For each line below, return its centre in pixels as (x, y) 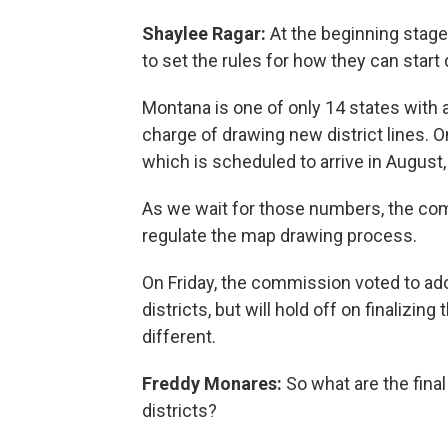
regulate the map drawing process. (279, 235)
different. (179, 336)
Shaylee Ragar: (206, 33)
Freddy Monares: (214, 383)
